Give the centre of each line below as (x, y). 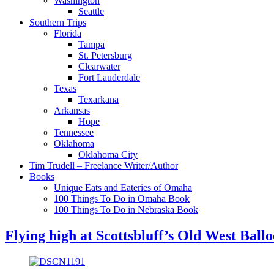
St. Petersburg (105, 55)
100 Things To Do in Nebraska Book (126, 209)
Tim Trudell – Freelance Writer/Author (104, 165)
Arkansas (72, 110)
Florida (68, 33)
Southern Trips (58, 22)
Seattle (91, 11)
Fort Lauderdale (109, 77)
